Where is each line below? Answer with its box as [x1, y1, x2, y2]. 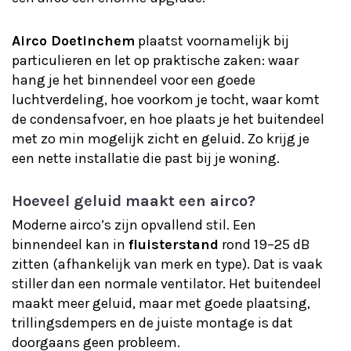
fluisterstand [128, 236, 219, 253]
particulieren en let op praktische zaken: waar [12, 52, 299, 69]
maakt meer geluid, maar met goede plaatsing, [12, 295, 310, 312]
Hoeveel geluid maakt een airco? [12, 192, 255, 210]
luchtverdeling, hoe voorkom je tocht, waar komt [12, 91, 320, 108]
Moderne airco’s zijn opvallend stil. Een [12, 216, 256, 233]
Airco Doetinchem [12, 32, 135, 49]
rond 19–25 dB [219, 236, 310, 253]
